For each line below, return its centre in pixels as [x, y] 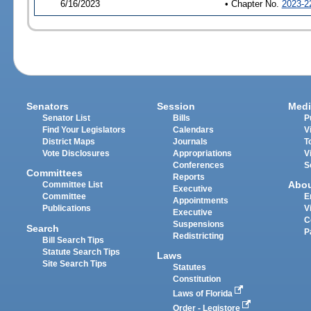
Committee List [73, 185]
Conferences [199, 166]
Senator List [67, 118]
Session [176, 107]
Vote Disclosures [76, 154]
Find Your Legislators [84, 130]
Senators [48, 107]
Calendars [194, 130]
